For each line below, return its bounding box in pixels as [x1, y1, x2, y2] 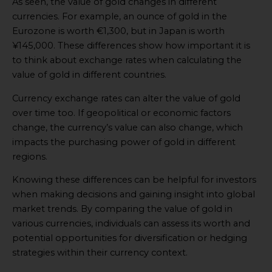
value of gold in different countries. [12, 69, 166, 81]
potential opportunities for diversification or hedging [12, 233, 247, 244]
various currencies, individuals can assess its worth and [12, 218, 250, 229]
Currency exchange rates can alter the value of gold [12, 92, 240, 104]
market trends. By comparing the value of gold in [12, 203, 233, 215]
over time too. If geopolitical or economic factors [12, 107, 231, 118]
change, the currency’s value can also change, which [12, 121, 243, 133]
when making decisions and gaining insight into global [12, 189, 255, 200]
